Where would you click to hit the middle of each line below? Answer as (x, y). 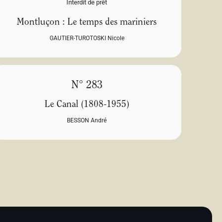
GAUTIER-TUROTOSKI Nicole (87, 38)
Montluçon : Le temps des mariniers (87, 23)
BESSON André (87, 121)
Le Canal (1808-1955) (87, 105)
